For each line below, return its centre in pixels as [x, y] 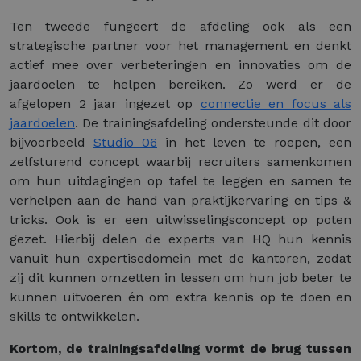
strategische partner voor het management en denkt [180, 46]
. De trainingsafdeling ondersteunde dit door [213, 123]
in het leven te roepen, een [254, 143]
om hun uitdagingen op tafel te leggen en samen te [180, 181]
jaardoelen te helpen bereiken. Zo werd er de [180, 85]
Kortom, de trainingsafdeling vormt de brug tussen [180, 349]
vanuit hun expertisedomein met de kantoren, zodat [180, 259]
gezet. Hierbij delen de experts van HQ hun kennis [180, 239]
